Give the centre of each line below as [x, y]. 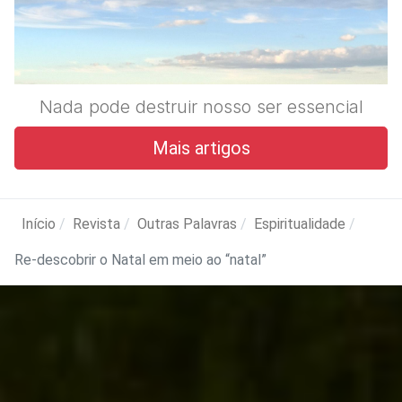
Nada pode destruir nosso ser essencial [201, 106]
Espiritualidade [300, 223]
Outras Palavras [187, 223]
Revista [96, 223]
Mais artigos [201, 148]
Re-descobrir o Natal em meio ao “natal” [140, 259]
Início [39, 223]
